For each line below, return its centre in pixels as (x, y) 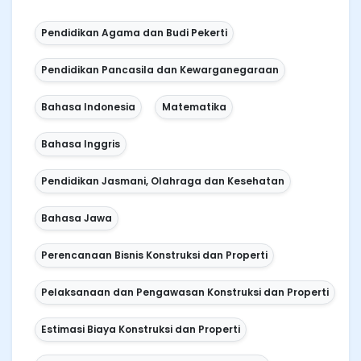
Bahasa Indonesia (89, 107)
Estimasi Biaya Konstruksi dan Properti (141, 330)
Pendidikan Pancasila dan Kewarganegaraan (160, 70)
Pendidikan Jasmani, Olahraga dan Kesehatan (163, 181)
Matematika (194, 107)
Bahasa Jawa (77, 218)
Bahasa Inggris (81, 144)
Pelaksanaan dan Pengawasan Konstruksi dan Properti (185, 293)
